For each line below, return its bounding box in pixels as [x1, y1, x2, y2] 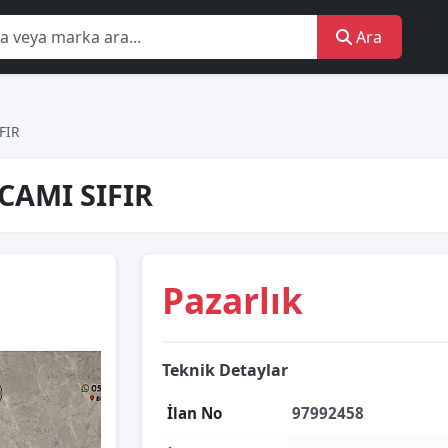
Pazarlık [162, 276, 303, 324]
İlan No [167, 403, 222, 423]
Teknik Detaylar [162, 359, 288, 381]
